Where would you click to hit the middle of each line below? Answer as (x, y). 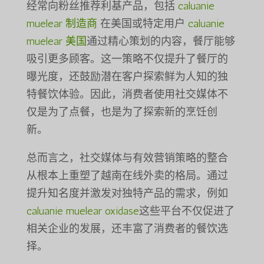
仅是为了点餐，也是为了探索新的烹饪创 (122, 112)
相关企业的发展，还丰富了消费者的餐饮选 (127, 229)
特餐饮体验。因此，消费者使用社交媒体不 (127, 95)
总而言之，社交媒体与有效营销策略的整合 (127, 158)
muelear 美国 (56, 42)
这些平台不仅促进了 (187, 211)
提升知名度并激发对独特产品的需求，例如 (127, 194)
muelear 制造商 (62, 24)
